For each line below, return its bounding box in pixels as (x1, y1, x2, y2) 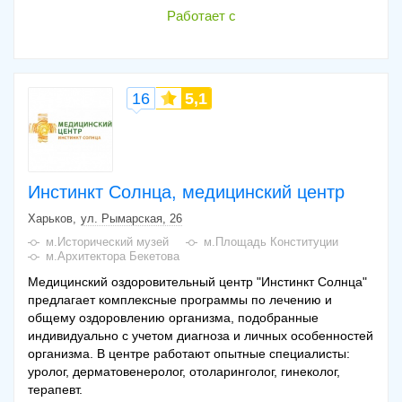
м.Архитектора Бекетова (46, 249, 179, 264)
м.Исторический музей (46, 235, 169, 249)
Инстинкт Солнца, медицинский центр (28, 182, 345, 203)
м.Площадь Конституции (204, 235, 338, 249)
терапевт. (28, 382, 83, 398)
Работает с (166, 8, 236, 24)
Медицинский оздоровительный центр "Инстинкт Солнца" (28, 275, 367, 290)
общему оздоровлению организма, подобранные (28, 310, 319, 326)
